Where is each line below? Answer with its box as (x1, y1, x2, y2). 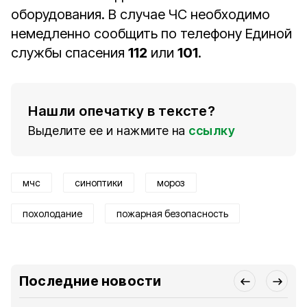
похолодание (23, 208, 82, 219)
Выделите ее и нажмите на (28, 123, 186, 138)
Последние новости (19, 273, 162, 289)
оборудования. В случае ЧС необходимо (11, 6, 270, 23)
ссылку (188, 123, 235, 138)
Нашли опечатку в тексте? (28, 103, 215, 119)
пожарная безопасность (116, 208, 228, 219)
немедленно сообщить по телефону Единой (11, 25, 292, 42)
